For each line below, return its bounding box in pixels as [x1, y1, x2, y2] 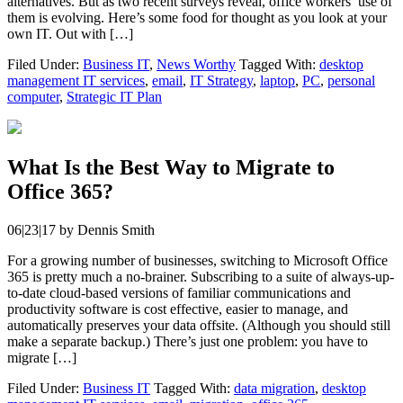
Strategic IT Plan [67, 89, 162, 105]
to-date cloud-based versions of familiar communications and [7, 284, 351, 300]
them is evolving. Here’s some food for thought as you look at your [7, 10, 387, 26]
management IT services [7, 73, 145, 89]
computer [7, 89, 59, 105]
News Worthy [157, 57, 236, 73]
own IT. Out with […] [7, 26, 133, 42]
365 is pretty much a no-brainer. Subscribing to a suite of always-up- [7, 268, 394, 284]
